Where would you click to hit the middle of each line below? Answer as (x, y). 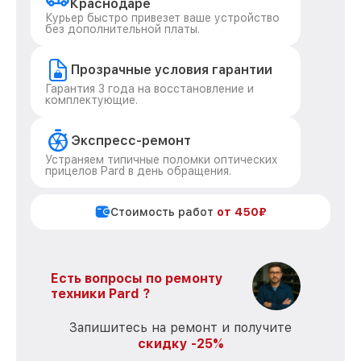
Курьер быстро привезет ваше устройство (162, 18)
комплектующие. (91, 100)
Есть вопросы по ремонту (137, 278)
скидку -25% (180, 344)
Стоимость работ (164, 212)
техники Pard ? (100, 294)
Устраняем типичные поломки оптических (162, 160)
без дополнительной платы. (122, 29)
